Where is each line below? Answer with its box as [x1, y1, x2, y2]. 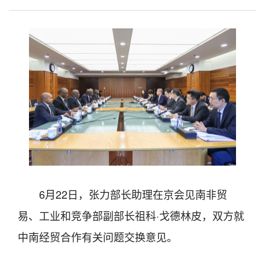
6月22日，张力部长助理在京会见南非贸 [39, 186, 227, 202]
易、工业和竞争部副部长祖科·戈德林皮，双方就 [18, 208, 244, 224]
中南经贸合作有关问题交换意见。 [18, 229, 177, 245]
